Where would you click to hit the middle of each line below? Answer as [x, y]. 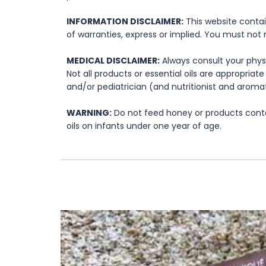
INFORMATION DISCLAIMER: [125, 22]
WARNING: [89, 113]
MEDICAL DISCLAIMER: [113, 61]
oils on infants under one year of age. [144, 126]
